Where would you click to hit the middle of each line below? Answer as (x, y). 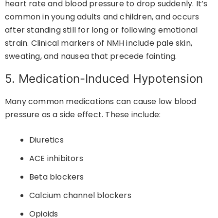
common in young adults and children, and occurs (102, 17)
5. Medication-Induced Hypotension (104, 79)
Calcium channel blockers (80, 196)
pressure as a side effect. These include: (83, 115)
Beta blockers (57, 177)
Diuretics (46, 140)
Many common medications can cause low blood (101, 102)
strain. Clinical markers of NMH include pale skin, (99, 43)
